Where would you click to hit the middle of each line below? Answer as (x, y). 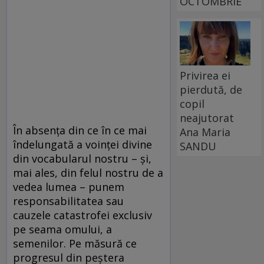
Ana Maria (205, 132)
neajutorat (207, 118)
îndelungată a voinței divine (82, 145)
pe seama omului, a (62, 230)
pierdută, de (211, 89)
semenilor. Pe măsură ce (75, 244)
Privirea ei (205, 75)
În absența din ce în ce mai (80, 131)
